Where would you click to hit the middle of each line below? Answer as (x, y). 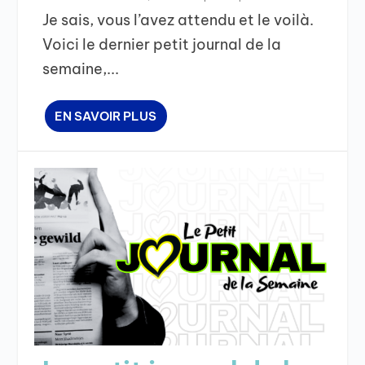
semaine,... (81, 69)
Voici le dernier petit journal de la (162, 45)
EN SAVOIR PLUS (106, 117)
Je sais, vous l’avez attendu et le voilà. (178, 20)
